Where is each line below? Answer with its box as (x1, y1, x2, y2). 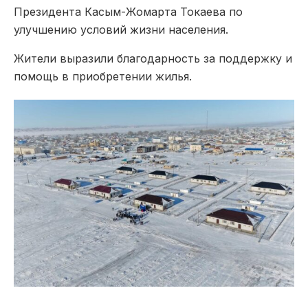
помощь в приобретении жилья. (14, 69, 192, 83)
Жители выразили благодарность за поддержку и (14, 51, 292, 65)
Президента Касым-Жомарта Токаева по (14, 4, 243, 19)
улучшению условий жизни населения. (14, 22, 228, 36)
